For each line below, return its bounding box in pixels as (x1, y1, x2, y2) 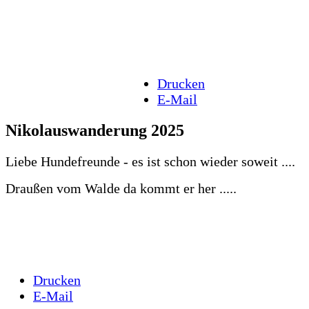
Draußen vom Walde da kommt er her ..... (6, 181, 237, 197)
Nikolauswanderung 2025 (6, 121, 184, 140)
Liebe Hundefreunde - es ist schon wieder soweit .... (6, 154, 295, 170)
